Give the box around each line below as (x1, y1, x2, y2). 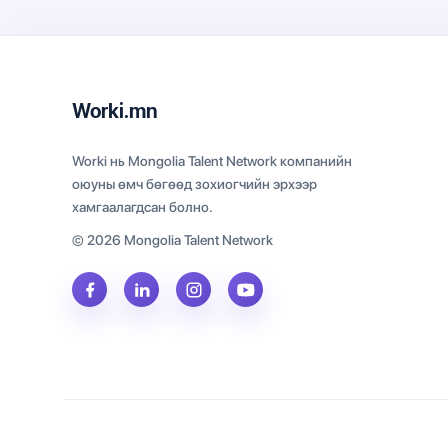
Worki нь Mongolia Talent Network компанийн (72, 153, 352, 169)
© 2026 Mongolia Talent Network (72, 232, 273, 248)
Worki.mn (72, 99, 158, 123)
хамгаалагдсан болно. (72, 199, 213, 215)
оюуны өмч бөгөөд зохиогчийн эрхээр (72, 176, 317, 192)
